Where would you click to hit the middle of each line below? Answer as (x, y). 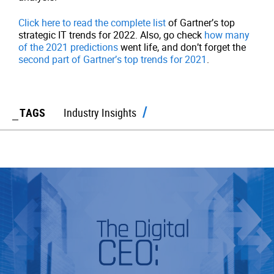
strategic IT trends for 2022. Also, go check (111, 35)
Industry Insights (100, 113)
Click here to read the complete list (92, 23)
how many (227, 35)
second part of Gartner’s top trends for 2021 (113, 59)
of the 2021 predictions (68, 47)
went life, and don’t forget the (182, 47)
